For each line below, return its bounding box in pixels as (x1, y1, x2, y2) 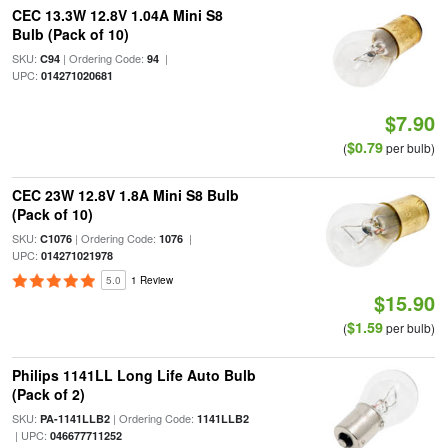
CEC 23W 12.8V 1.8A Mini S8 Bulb (11, 185, 239, 205)
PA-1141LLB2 (39, 411, 110, 426)
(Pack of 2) (11, 384, 85, 404)
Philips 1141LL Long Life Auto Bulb (11, 365, 256, 385)
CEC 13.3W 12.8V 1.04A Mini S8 (11, 5, 223, 25)
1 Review (130, 273, 173, 287)
